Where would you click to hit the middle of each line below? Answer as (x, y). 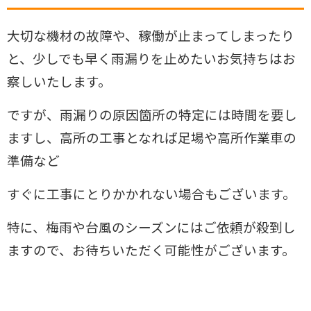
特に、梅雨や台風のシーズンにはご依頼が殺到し (151, 226)
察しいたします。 (59, 81)
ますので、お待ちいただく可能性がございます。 (151, 249)
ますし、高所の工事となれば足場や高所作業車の (152, 137)
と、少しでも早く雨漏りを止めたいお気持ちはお (151, 58)
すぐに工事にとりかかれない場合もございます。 (151, 193)
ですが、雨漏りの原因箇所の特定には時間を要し (152, 114)
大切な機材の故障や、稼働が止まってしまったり (151, 35)
